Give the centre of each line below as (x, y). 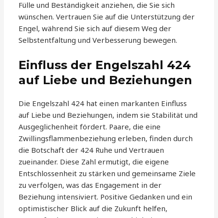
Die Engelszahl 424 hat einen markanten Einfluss (103, 103)
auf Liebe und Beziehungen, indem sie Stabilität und (108, 115)
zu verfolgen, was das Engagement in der (90, 185)
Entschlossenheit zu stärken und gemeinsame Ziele (107, 173)
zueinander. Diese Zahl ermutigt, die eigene (94, 162)
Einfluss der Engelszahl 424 (105, 65)
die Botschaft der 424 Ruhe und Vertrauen (91, 150)
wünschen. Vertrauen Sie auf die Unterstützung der (107, 17)
